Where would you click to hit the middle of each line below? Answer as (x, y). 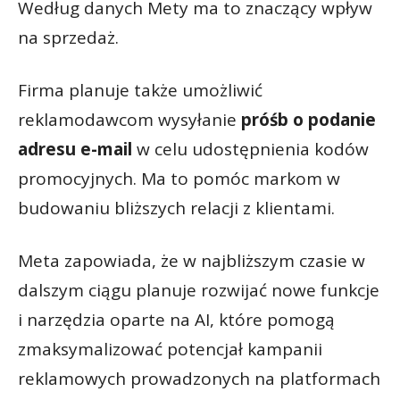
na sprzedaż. (68, 38)
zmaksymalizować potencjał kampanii (170, 350)
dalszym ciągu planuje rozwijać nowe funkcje (199, 291)
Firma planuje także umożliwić (140, 91)
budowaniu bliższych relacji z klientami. (176, 208)
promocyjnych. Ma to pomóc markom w (179, 179)
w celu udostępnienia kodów (250, 150)
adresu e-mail (75, 150)
